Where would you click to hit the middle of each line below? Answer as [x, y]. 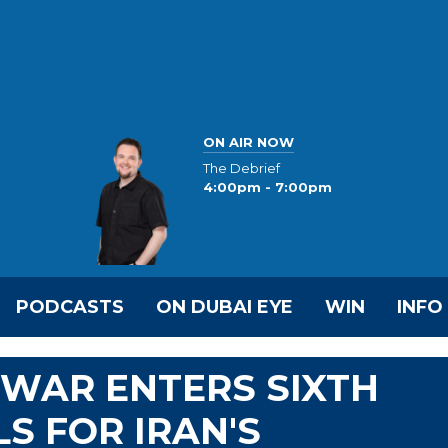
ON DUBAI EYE [224, 307]
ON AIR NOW [248, 141]
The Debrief [241, 168]
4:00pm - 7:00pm [267, 187]
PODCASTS [70, 307]
